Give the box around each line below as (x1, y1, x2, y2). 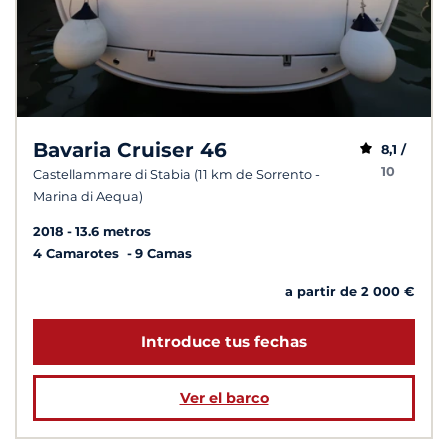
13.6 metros (75, 223, 151, 239)
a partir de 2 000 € (285, 283, 415, 299)
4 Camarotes (33, 245, 123, 261)
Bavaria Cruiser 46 (33, 138, 227, 163)
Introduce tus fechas (141, 332, 307, 352)
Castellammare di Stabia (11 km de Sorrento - (33, 167, 320, 183)
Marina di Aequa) (33, 189, 143, 205)
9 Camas (135, 245, 192, 261)
